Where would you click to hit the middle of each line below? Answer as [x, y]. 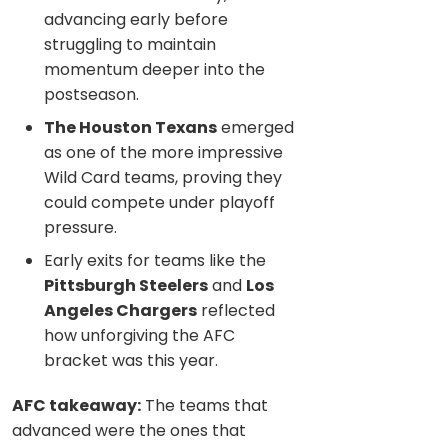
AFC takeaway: [76, 405]
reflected [236, 310]
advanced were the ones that [129, 430]
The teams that [204, 405]
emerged [255, 127]
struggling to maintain [130, 44]
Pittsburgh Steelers [126, 285]
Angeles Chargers [120, 310]
